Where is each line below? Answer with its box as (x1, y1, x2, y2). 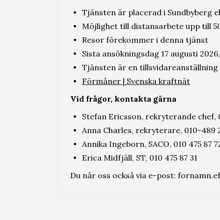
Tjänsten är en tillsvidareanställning (82, 62, 218, 72)
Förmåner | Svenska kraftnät (82, 76, 190, 86)
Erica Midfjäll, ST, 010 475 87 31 (82, 153, 197, 163)
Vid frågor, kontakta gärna (70, 94, 176, 104)
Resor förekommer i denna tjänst (82, 35, 208, 45)
